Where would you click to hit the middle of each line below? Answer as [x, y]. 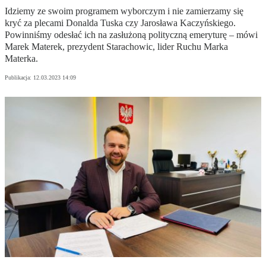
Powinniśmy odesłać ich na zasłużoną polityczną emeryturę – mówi [131, 35]
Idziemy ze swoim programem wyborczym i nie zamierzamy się [124, 11]
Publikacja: [19, 78]
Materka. [21, 59]
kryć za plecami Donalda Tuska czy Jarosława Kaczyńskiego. [120, 23]
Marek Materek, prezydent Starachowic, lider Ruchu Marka [116, 47]
